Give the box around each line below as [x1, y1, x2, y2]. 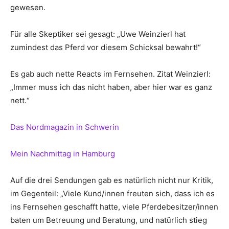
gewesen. [10, 2, 45, 12]
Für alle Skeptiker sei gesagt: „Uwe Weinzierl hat [10, 29, 186, 39]
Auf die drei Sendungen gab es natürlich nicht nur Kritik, [10, 175, 213, 185]
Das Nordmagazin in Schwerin [10, 122, 119, 132]
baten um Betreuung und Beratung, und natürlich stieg [10, 215, 207, 225]
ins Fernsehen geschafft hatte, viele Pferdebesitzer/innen [10, 201, 218, 212]
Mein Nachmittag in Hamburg [10, 148, 115, 158]
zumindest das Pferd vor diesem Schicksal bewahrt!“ [10, 42, 201, 52]
